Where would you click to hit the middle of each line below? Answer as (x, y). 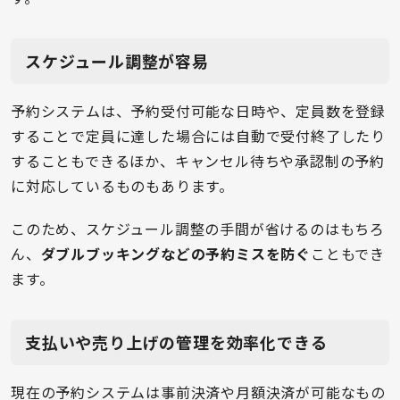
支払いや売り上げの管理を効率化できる (176, 342)
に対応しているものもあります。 (122, 185)
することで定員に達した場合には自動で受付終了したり (198, 135)
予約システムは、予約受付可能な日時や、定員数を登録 (198, 110)
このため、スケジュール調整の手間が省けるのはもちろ (198, 228)
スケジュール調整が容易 (117, 60)
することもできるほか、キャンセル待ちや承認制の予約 (198, 160)
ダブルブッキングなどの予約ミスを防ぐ (176, 253)
